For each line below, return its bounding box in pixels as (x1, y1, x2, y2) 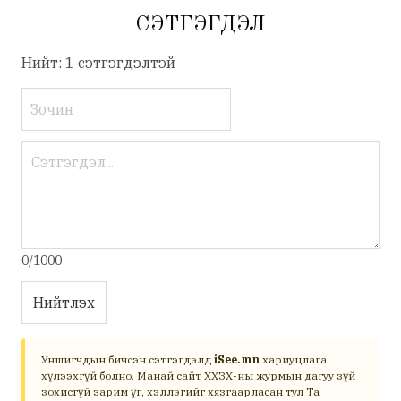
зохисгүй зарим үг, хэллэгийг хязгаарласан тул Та (41, 385, 320, 398)
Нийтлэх (33, 294, 95, 311)
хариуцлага (260, 353, 327, 366)
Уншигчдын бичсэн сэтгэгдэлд (41, 353, 214, 366)
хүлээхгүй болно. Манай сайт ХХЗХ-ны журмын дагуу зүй (41, 369, 355, 382)
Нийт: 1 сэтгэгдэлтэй (21, 54, 175, 72)
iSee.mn (214, 353, 260, 366)
